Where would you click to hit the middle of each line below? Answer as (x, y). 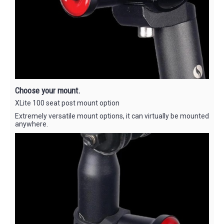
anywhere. (31, 124)
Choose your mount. (48, 90)
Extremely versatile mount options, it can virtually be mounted (112, 116)
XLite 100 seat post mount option (67, 103)
